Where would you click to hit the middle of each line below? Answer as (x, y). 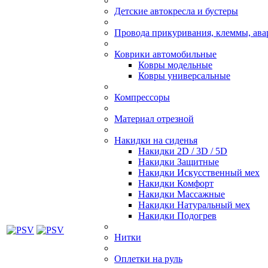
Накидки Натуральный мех (194, 205)
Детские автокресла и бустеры (176, 11)
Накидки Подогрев (177, 216)
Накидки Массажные (182, 194)
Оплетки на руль (148, 259)
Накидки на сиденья (156, 140)
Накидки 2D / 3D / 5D (183, 151)
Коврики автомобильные (165, 54)
